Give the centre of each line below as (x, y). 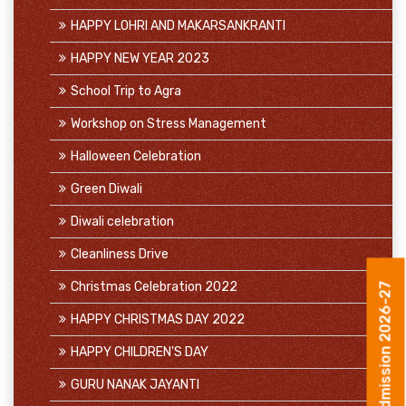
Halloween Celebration (136, 156)
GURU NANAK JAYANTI (135, 385)
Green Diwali (106, 189)
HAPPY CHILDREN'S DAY (140, 352)
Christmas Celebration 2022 (154, 287)
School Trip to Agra (126, 91)
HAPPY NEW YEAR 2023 (140, 58)
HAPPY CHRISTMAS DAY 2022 (158, 319)
